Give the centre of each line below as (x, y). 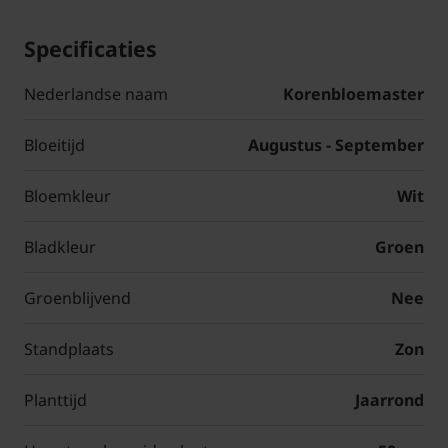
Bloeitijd (54, 145)
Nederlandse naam (96, 94)
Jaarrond (389, 400)
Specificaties (90, 49)
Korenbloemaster (353, 94)
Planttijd (55, 400)
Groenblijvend (77, 298)
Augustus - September (336, 145)
